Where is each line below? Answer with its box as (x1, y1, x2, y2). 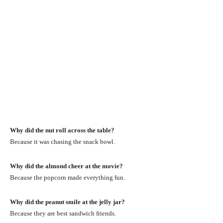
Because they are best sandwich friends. (10, 209, 116, 217)
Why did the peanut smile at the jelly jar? (10, 198, 125, 206)
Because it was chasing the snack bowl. (10, 137, 115, 145)
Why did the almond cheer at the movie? (10, 162, 123, 170)
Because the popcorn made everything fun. (10, 173, 125, 181)
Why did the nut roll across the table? (10, 126, 114, 134)
